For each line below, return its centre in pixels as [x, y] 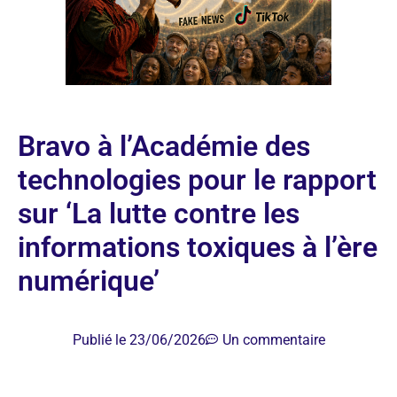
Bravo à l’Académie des [164, 146]
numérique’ [89, 280]
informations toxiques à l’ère [198, 247]
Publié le [101, 339]
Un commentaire [273, 339]
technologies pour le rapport [197, 179]
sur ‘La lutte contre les [159, 213]
